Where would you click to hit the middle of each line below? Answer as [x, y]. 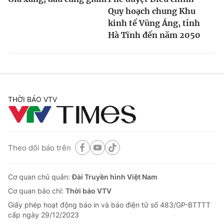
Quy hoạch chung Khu [152, 11]
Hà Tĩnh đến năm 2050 [154, 35]
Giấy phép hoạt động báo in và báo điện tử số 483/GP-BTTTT [109, 205]
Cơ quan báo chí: [37, 191]
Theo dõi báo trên [39, 147]
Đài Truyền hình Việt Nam [115, 177]
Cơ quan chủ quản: [40, 177]
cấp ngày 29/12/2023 [43, 215]
